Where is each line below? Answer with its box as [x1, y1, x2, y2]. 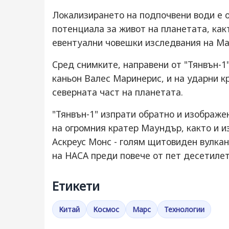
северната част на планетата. [52, 86, 183, 98]
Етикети [52, 177, 100, 194]
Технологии [164, 204, 204, 214]
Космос [93, 204, 119, 214]
